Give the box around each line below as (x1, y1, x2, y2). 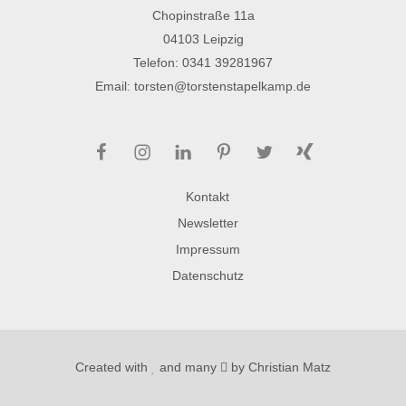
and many (156, 360, 220, 374)
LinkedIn (181, 135, 249, 154)
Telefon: (133, 55, 182, 70)
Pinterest (222, 135, 292, 154)
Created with (75, 360, 151, 374)
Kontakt (186, 189, 229, 204)
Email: (95, 79, 134, 93)
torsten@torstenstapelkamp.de (134, 79, 311, 93)
